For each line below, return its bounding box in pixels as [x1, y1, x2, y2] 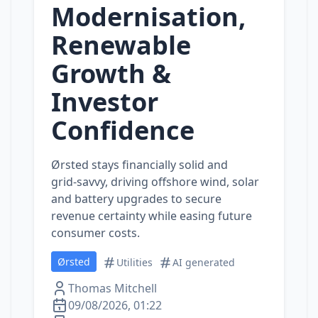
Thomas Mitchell [68, 280, 157, 296]
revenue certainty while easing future [51, 208, 252, 224]
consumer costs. [51, 225, 140, 241]
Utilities [116, 256, 153, 269]
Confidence [51, 113, 194, 148]
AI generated [172, 256, 235, 269]
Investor [51, 84, 158, 119]
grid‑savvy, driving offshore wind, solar [51, 174, 259, 190]
